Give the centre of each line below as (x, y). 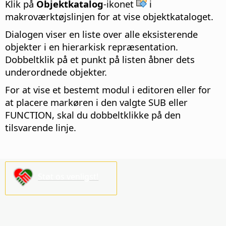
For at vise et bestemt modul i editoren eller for (108, 90)
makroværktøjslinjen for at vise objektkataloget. (109, 17)
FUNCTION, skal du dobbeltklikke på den (93, 115)
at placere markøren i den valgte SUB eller (96, 102)
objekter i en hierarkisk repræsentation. (92, 47)
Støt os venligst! (68, 176)
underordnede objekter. (56, 72)
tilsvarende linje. (41, 128)
